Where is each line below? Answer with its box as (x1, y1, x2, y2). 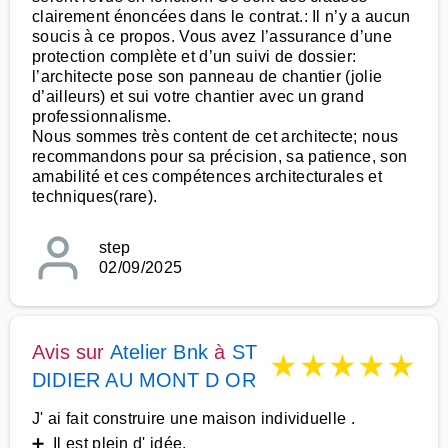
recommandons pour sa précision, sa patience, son (32, 148, 408, 165)
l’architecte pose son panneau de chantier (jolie (32, 68, 383, 85)
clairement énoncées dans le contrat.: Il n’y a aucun (32, 8, 411, 25)
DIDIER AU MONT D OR (32, 369, 256, 391)
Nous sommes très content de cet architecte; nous (32, 128, 399, 145)
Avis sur (32, 341, 110, 363)
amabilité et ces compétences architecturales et (32, 168, 383, 185)
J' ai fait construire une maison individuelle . (32, 410, 356, 427)
